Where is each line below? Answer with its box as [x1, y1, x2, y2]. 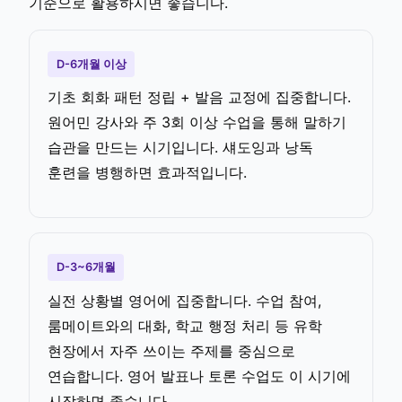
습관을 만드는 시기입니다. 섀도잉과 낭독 [48, 138, 313, 157]
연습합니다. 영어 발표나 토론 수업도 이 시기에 [48, 366, 351, 385]
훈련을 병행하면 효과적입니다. [48, 163, 247, 182]
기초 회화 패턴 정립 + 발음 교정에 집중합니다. [48, 88, 351, 107]
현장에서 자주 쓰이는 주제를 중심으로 [48, 341, 295, 360]
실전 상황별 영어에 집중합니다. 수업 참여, [48, 291, 321, 310]
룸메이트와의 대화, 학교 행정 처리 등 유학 [48, 316, 322, 335]
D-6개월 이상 [56, 57, 127, 72]
